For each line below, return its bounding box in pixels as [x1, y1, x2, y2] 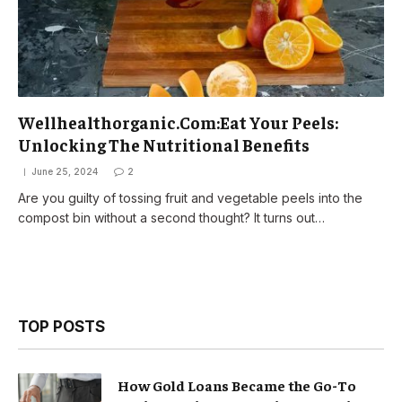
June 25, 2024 [31, 165, 98, 177]
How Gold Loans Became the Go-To [118, 375, 356, 394]
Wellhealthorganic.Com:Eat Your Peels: [18, 110, 338, 133]
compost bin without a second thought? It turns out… [18, 209, 325, 225]
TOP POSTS [18, 317, 105, 336]
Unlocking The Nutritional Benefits [18, 133, 310, 155]
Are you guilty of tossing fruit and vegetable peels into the [18, 189, 363, 205]
